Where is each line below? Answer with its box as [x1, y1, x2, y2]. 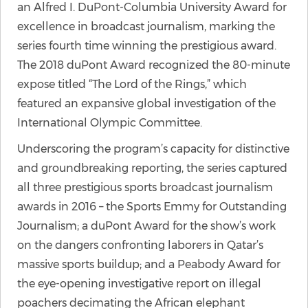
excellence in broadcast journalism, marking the [17, 20, 275, 33]
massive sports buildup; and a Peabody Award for [17, 258, 280, 271]
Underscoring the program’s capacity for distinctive [17, 142, 289, 155]
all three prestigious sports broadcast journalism [17, 181, 273, 194]
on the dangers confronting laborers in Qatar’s [17, 239, 263, 252]
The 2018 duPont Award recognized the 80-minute [17, 58, 290, 71]
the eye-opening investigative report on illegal [17, 277, 261, 290]
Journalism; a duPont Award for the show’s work [17, 219, 276, 232]
